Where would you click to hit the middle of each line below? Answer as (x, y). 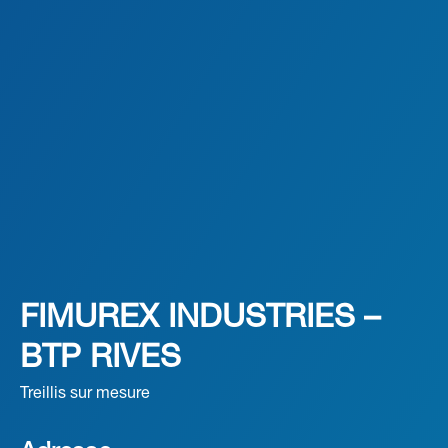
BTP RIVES (100, 358)
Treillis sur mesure (85, 394)
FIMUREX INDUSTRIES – (200, 318)
